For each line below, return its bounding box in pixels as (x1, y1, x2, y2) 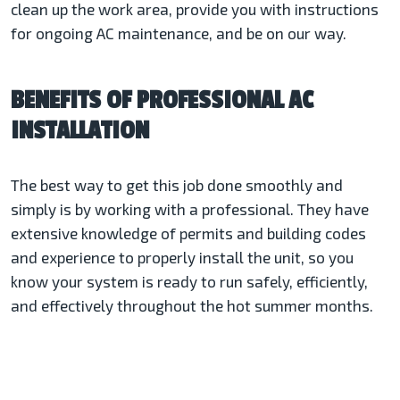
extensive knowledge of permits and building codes (11, 224, 366, 242)
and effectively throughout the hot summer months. (11, 296, 373, 314)
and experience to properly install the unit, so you (11, 248, 354, 266)
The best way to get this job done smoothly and (11, 176, 343, 194)
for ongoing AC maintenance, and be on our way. (11, 24, 346, 42)
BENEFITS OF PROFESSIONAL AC (11, 86, 312, 115)
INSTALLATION (11, 116, 149, 146)
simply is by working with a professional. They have (11, 200, 369, 218)
